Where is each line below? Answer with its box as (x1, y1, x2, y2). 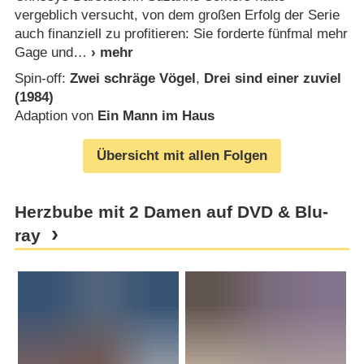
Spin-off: (14, 70, 70, 86)
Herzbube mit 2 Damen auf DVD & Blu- (14, 202, 328, 223)
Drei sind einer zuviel (203, 70, 341, 86)
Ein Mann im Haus (97, 107, 214, 123)
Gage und (14, 45, 73, 61)
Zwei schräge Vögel (69, 70, 196, 86)
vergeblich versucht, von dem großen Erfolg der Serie (14, 7, 340, 24)
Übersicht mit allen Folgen (97, 148, 267, 164)
